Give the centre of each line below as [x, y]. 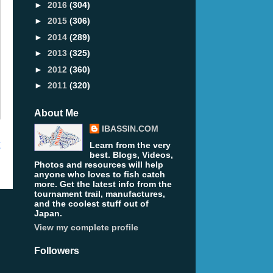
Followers [57, 251]
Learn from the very [130, 145]
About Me [56, 113]
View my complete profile [86, 228]
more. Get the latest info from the [103, 184]
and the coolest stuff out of [91, 204]
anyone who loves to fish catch [100, 175]
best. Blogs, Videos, [131, 155]
